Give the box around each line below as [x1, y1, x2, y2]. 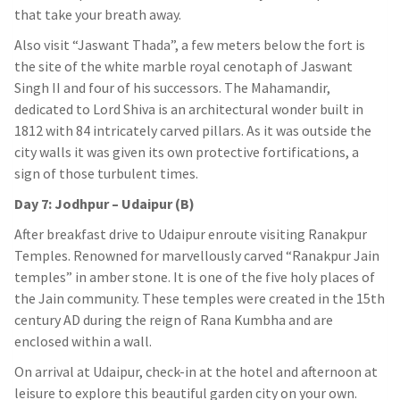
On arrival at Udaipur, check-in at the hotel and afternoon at [14, 362, 378, 381]
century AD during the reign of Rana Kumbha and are [14, 311, 333, 329]
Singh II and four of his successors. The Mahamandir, [14, 79, 330, 97]
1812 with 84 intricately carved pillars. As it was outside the [14, 121, 371, 140]
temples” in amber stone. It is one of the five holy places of [14, 268, 375, 287]
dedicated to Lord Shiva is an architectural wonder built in [14, 100, 363, 119]
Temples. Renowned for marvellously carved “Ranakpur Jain [14, 246, 379, 265]
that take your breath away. [14, 5, 181, 24]
